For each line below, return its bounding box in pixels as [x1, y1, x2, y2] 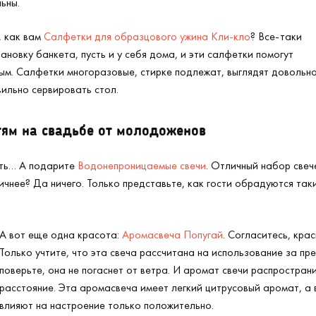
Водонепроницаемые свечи [78, 158, 206, 173]
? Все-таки [250, 29, 302, 44]
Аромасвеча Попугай [122, 227, 223, 242]
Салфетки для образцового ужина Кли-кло [44, 29, 250, 44]
